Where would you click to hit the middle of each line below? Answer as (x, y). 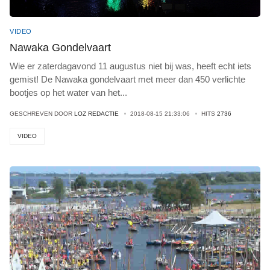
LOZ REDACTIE (96, 114)
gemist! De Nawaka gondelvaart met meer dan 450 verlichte (127, 79)
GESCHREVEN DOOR (42, 114)
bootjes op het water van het (65, 93)
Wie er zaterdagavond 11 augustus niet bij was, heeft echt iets (130, 66)
